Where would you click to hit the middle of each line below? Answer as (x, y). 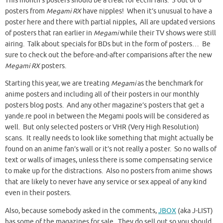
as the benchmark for (169, 84)
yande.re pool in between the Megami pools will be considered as (107, 116)
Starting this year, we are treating (58, 84)
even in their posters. (38, 193)
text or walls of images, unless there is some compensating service (109, 160)
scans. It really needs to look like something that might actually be (109, 138)
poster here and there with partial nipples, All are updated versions (110, 22)
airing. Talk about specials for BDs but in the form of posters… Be (108, 44)
